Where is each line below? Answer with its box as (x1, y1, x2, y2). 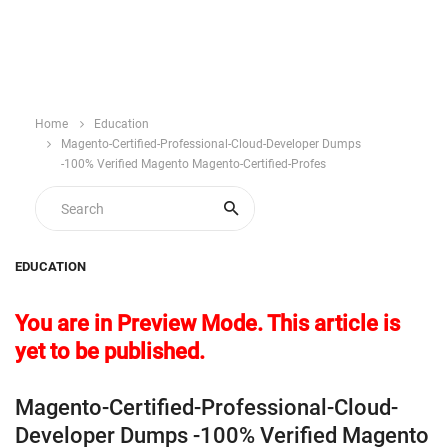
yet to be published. (15, 339, 205, 364)
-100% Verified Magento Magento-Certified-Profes (61, 157, 326, 171)
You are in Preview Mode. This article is (15, 311, 400, 336)
